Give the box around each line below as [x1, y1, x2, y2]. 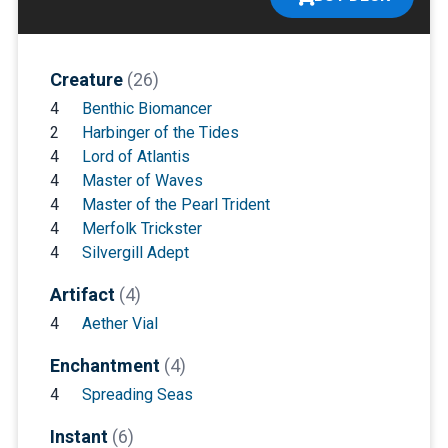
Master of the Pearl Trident [81, 194, 270, 214]
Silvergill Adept [81, 242, 189, 262]
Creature [49, 68, 127, 90]
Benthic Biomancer [81, 98, 212, 118]
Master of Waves [81, 170, 203, 190]
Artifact [49, 283, 119, 305]
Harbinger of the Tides [81, 122, 239, 142]
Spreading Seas [81, 384, 193, 404]
